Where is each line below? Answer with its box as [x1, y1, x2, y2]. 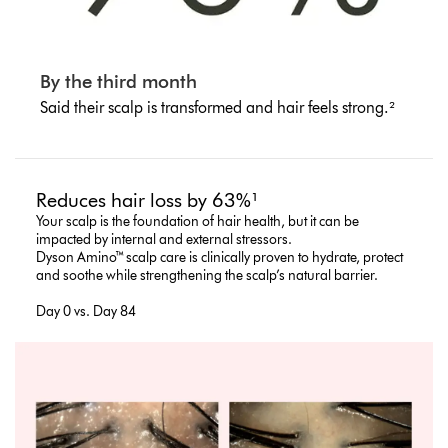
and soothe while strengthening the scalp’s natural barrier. [36, 266, 379, 284]
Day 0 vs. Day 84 [36, 302, 137, 320]
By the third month [39, 70, 197, 94]
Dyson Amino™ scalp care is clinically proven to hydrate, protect [36, 248, 404, 266]
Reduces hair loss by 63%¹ [36, 187, 260, 212]
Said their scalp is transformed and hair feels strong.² [39, 98, 395, 118]
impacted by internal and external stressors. [36, 230, 293, 248]
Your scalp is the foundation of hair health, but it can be [36, 212, 360, 230]
